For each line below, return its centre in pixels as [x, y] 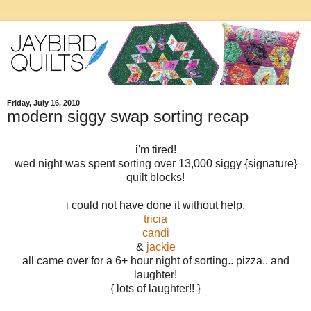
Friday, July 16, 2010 [43, 103]
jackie [161, 246]
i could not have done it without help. [155, 205]
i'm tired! [155, 149]
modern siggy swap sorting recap [128, 117]
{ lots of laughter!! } [155, 288]
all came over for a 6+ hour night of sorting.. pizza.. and [155, 260]
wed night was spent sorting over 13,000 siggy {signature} [155, 163]
